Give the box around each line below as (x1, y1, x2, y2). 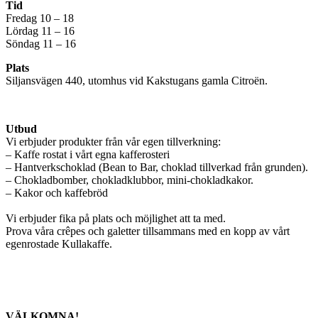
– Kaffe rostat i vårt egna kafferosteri (6, 148, 170, 160)
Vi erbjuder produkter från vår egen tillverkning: (6, 135, 221, 148)
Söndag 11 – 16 (6, 37, 76, 50)
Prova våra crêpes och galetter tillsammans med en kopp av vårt (6, 224, 290, 237)
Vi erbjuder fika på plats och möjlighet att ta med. (6, 212, 226, 224)
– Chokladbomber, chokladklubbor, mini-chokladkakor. (6, 173, 253, 186)
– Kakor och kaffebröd (6, 186, 108, 199)
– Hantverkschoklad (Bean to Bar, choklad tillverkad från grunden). (6, 160, 308, 173)
